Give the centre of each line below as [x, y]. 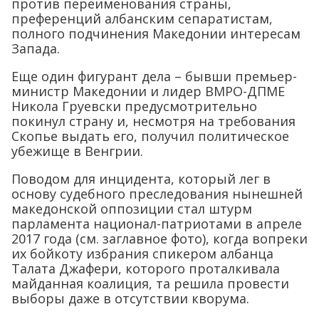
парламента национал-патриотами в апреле [157, 224]
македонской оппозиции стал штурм [132, 209]
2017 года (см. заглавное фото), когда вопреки [159, 239]
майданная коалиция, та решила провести [150, 284]
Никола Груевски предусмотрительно [134, 106]
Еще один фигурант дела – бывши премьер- [154, 77]
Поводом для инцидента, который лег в [141, 179]
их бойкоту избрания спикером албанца [142, 254]
